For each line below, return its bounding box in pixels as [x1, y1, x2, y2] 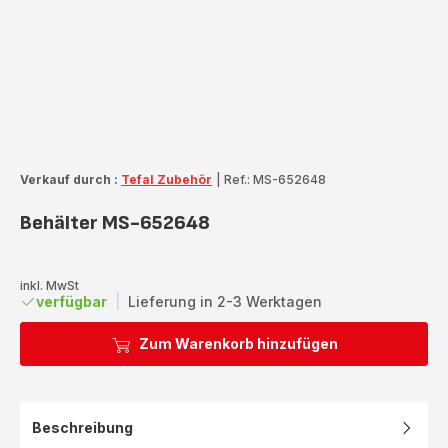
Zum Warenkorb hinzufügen [138, 334, 338, 352]
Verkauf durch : [20, 171, 118, 187]
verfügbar [36, 292, 107, 310]
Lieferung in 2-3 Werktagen [128, 292, 322, 310]
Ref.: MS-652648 [224, 171, 326, 187]
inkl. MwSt [20, 277, 79, 293]
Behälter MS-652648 [20, 210, 210, 235]
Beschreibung [32, 418, 133, 436]
